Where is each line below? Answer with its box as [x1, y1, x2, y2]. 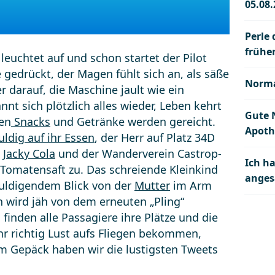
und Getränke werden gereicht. [50, 114, 215, 129]
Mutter [134, 178, 170, 193]
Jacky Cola [3, 146, 55, 161]
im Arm [170, 178, 212, 193]
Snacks [11, 114, 50, 129]
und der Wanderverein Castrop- [55, 146, 222, 161]
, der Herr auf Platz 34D [95, 130, 215, 145]
